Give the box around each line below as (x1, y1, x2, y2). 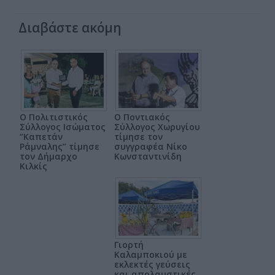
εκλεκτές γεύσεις (114, 258, 190, 270)
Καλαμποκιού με (114, 248, 187, 260)
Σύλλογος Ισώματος (20, 120, 106, 133)
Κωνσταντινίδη (114, 150, 182, 162)
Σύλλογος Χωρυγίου (114, 120, 200, 133)
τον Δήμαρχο (20, 150, 77, 162)
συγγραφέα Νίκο (114, 140, 187, 152)
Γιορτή (114, 238, 144, 250)
